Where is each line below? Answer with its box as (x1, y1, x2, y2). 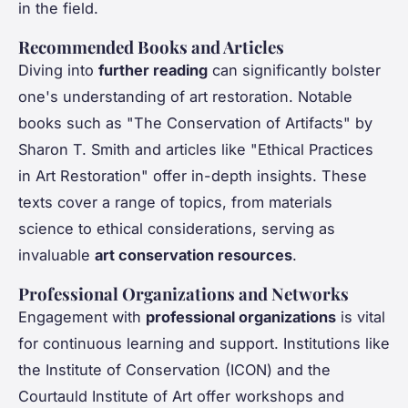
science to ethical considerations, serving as (18, 219, 335, 239)
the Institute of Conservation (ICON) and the (18, 361, 331, 380)
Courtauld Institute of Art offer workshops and (18, 387, 344, 406)
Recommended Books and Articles (18, 36, 284, 59)
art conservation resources (95, 246, 292, 265)
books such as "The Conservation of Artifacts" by (18, 114, 372, 133)
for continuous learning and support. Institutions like (18, 334, 390, 353)
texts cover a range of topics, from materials (18, 193, 332, 212)
